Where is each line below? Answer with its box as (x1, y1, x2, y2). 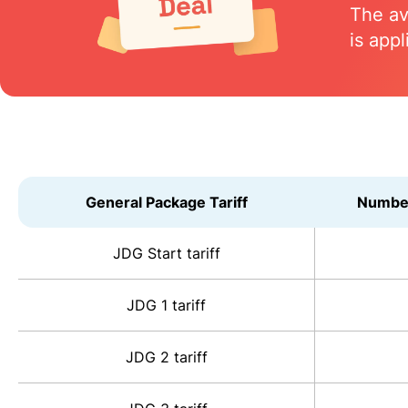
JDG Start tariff (112, 244, 220, 263)
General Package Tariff (86, 193, 248, 212)
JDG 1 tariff (127, 296, 206, 315)
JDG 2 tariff (125, 348, 208, 367)
